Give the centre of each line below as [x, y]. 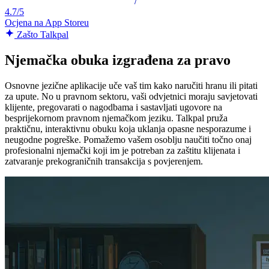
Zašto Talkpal [41, 35]
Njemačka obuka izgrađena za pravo [118, 60]
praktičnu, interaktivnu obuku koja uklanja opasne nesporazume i [128, 129]
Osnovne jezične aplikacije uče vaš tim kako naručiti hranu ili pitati [131, 86]
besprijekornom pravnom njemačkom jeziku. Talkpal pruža [116, 118]
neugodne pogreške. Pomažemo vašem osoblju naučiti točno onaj [128, 140]
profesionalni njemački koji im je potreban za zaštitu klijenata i [122, 151]
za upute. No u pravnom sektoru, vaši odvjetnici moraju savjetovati [131, 97]
